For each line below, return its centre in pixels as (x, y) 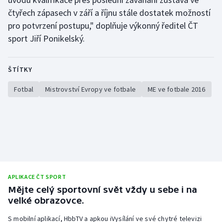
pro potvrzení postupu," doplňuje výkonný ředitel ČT (103, 25)
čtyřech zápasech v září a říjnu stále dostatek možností (109, 12)
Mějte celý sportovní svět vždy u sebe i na (103, 189)
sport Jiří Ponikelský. (46, 38)
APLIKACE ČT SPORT (37, 176)
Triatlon (32, 31)
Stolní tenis (38, 7)
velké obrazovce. (46, 200)
